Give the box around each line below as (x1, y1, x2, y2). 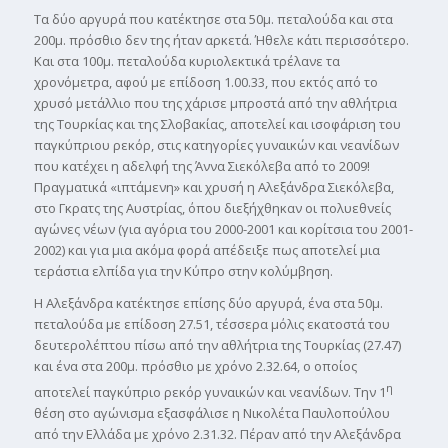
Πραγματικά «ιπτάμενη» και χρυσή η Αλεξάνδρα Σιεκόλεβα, (33, 178, 394, 196)
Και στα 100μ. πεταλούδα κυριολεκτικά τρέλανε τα (33, 52, 340, 70)
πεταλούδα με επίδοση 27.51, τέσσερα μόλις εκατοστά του (33, 315, 390, 334)
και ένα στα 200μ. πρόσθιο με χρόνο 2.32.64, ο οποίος (33, 357, 357, 376)
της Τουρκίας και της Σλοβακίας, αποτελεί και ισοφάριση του (33, 115, 401, 133)
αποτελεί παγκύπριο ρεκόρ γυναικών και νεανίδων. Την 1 (33, 383, 386, 402)
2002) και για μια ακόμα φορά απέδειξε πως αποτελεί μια (33, 241, 380, 259)
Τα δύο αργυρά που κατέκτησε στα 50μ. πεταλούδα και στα (33, 10, 393, 28)
